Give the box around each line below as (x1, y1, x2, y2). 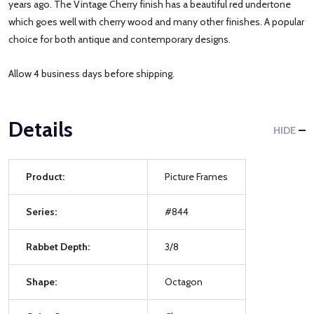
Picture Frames (165, 170, 228, 183)
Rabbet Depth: (26, 240, 90, 253)
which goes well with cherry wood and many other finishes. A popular (8, 15, 304, 28)
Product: (26, 170, 64, 183)
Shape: (26, 275, 57, 288)
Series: (26, 205, 57, 218)
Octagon (165, 275, 203, 288)
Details (8, 116, 73, 142)
